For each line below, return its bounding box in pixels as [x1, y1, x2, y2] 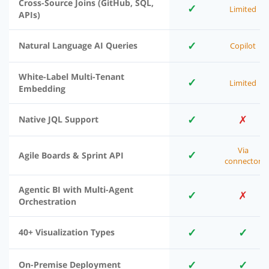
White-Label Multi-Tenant [19, 71, 124, 83]
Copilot [230, 40, 256, 52]
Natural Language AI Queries [19, 40, 138, 52]
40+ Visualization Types [19, 226, 115, 238]
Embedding [19, 83, 65, 95]
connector [225, 156, 261, 167]
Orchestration [19, 196, 76, 208]
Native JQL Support [19, 113, 98, 125]
